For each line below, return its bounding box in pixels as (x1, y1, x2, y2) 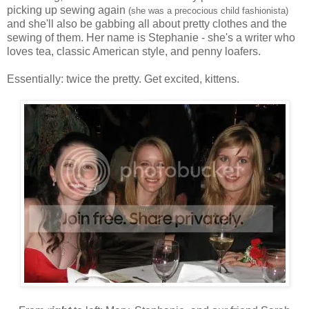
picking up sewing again (7, 4, 128, 17)
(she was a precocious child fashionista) (128, 6, 288, 17)
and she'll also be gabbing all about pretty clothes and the (7, 18, 287, 30)
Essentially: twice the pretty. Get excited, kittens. (7, 73, 239, 86)
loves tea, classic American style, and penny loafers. (7, 46, 261, 58)
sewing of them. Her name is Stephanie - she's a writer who (7, 32, 295, 44)
